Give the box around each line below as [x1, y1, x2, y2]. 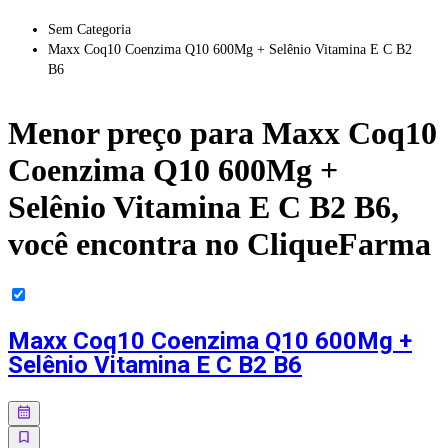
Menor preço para [8, 115, 262, 152]
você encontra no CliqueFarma [8, 226, 431, 263]
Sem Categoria [48, 21, 131, 37]
